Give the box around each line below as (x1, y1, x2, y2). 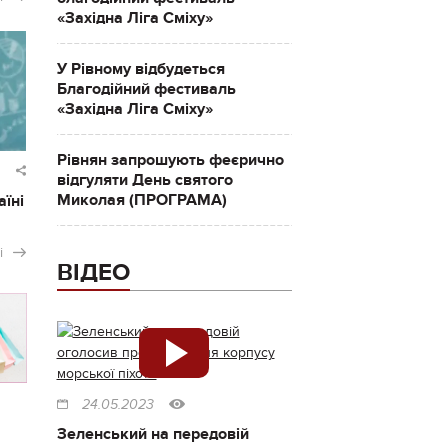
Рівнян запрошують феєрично (56, 150, 284, 170)
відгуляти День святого (56, 170, 233, 190)
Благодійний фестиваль (56, 79, 236, 99)
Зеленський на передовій (56, 424, 249, 444)
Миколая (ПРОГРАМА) (56, 190, 227, 210)
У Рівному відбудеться (56, 59, 225, 79)
